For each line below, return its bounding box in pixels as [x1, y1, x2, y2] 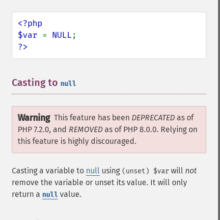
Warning [18, 112, 50, 123]
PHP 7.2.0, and [18, 125, 69, 134]
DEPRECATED [132, 113, 175, 122]
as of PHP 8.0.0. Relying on [103, 125, 197, 134]
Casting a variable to [12, 166, 86, 175]
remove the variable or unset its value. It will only [12, 178, 187, 187]
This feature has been [54, 113, 132, 122]
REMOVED [69, 125, 103, 134]
